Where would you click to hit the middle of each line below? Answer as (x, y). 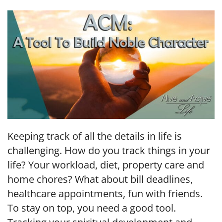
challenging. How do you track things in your (109, 151)
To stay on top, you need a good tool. (92, 208)
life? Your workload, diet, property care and (106, 165)
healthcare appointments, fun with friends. (105, 194)
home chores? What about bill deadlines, (100, 179)
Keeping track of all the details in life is (95, 136)
